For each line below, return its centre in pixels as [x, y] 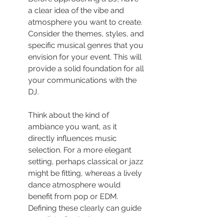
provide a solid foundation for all [87, 69]
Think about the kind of [70, 115]
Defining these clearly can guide [86, 208]
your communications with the [83, 80]
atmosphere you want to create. [86, 22]
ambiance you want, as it [73, 127]
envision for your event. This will [86, 57]
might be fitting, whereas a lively [86, 173]
